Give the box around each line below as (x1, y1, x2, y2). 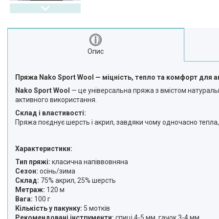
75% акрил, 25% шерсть (39, 176, 116, 184)
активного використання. (15, 96, 97, 104)
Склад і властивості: (15, 109, 86, 117)
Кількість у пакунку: (15, 204, 82, 212)
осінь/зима (38, 167, 75, 175)
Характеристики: (15, 145, 72, 153)
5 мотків (82, 204, 110, 212)
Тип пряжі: (15, 158, 50, 166)
